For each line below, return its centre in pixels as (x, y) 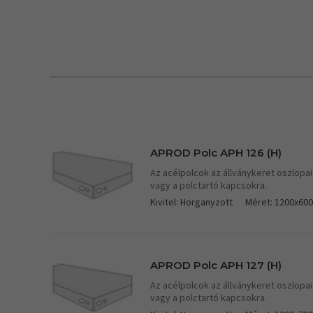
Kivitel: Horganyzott (191, 202)
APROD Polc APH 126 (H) (216, 152)
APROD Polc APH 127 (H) (216, 265)
